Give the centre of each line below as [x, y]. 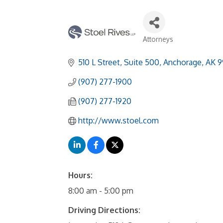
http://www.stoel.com [118, 121]
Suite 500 [142, 62]
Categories [166, 47]
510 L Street [99, 62]
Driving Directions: [104, 210]
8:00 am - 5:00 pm [101, 191]
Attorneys [158, 39]
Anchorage [182, 62]
